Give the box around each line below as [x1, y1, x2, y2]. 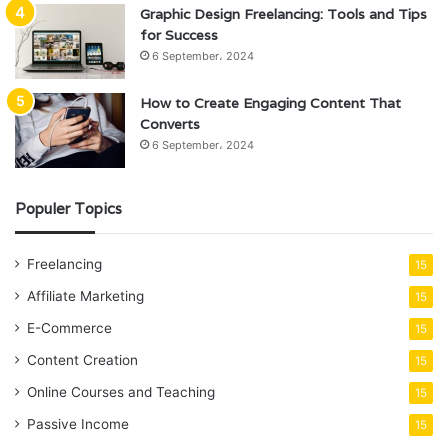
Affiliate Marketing [27, 287, 144, 304]
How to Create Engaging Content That [140, 93, 401, 112]
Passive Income [27, 415, 129, 432]
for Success [140, 25, 218, 44]
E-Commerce [27, 319, 112, 336]
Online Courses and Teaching [27, 383, 215, 400]
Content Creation [27, 351, 138, 368]
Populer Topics [15, 198, 122, 218]
